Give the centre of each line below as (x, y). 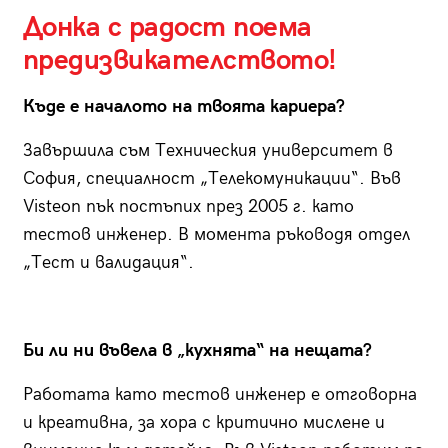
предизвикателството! (179, 61)
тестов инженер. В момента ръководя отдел (216, 235)
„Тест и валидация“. (108, 263)
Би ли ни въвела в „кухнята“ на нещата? (197, 351)
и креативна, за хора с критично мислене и (203, 423)
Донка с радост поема (167, 28)
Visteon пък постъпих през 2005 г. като (188, 207)
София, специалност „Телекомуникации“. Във (211, 179)
